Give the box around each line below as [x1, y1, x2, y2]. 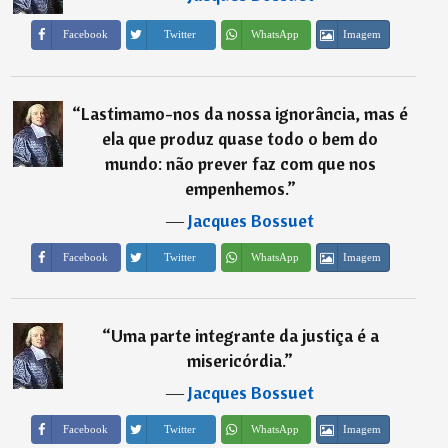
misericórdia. [187, 348, 285, 372]
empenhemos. [184, 176, 287, 200]
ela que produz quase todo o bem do [102, 126, 379, 150]
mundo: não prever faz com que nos [104, 151, 376, 175]
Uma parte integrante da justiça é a [110, 323, 379, 347]
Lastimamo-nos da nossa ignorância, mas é [81, 101, 409, 125]
